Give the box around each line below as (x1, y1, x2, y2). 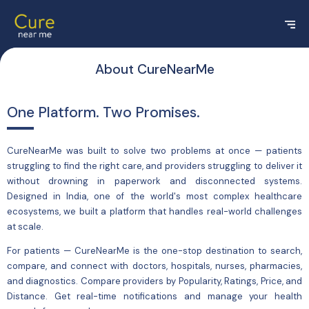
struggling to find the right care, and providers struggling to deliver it (6, 160, 303, 172)
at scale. (6, 221, 43, 233)
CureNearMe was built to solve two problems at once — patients (6, 145, 303, 157)
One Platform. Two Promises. (6, 102, 200, 122)
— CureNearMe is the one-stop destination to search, (59, 245, 303, 257)
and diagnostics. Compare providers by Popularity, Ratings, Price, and (6, 275, 303, 288)
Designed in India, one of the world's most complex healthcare (6, 190, 303, 203)
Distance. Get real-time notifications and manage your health (6, 290, 303, 303)
